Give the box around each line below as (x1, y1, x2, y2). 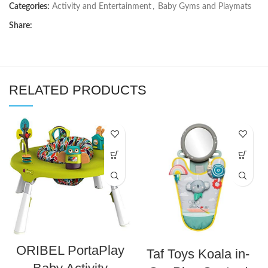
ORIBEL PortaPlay (16, 243, 124, 258)
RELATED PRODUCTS (9, 83, 147, 98)
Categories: (9, 2, 50, 11)
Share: (9, 22, 32, 31)
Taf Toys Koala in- (147, 246, 249, 262)
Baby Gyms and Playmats (158, 2, 251, 11)
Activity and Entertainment (52, 2, 151, 11)
